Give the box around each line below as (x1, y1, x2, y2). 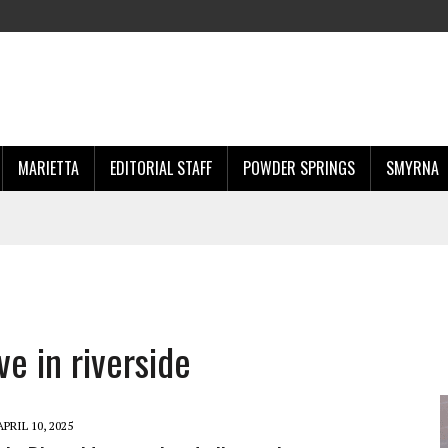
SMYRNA (386, 156, 439, 180)
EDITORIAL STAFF (110, 156, 212, 180)
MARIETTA (18, 156, 79, 180)
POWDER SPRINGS (243, 156, 355, 180)
